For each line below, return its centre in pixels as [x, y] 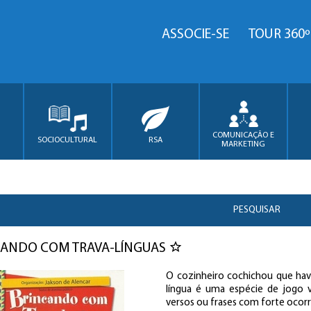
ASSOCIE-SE [195, 35]
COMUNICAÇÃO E [244, 135]
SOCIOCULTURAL [68, 140]
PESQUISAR [257, 210]
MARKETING [244, 144]
